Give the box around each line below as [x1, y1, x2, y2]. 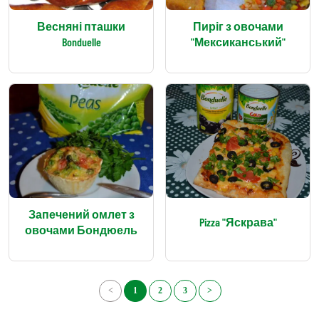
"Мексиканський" [190, 34, 286, 48]
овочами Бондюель [25, 222, 137, 236]
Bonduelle [61, 34, 101, 48]
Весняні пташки [37, 19, 125, 33]
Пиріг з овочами [192, 19, 283, 33]
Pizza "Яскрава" [199, 214, 277, 229]
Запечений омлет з [28, 206, 135, 221]
